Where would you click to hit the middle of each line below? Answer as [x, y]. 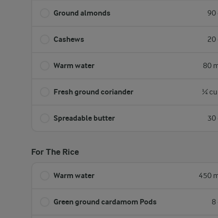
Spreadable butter [84, 118]
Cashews [69, 39]
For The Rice [55, 152]
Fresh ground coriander [93, 92]
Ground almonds [82, 13]
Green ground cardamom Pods [105, 202]
